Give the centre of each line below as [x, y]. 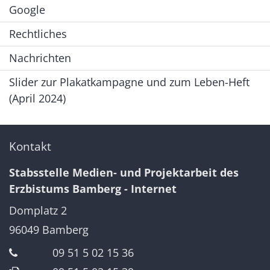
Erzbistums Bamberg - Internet [93, 189]
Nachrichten [40, 58]
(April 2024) [37, 99]
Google [27, 10]
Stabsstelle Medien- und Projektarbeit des [124, 173]
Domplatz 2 [38, 211]
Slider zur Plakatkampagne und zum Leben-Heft [129, 82]
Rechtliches [38, 34]
